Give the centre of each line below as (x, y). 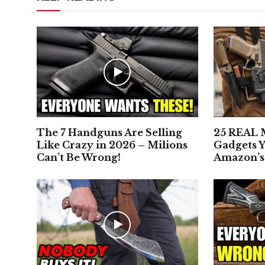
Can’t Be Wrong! (79, 158)
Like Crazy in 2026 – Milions (112, 145)
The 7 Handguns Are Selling (109, 133)
